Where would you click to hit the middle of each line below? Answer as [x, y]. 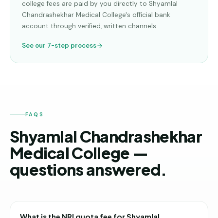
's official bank [148, 15]
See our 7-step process [59, 45]
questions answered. [88, 169]
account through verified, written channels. [90, 26]
